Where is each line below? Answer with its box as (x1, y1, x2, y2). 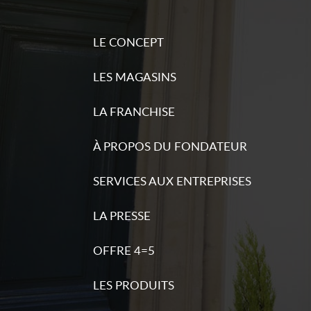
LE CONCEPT (93, 34, 165, 50)
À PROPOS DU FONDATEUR (93, 138, 248, 154)
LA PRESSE (93, 208, 151, 224)
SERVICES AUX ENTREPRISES (93, 173, 252, 189)
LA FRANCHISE (93, 103, 176, 119)
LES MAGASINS (93, 69, 177, 85)
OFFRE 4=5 (93, 242, 155, 258)
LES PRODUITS (93, 277, 175, 293)
